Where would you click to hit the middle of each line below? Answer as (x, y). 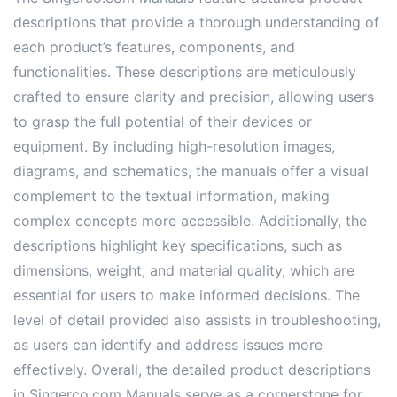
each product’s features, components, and (154, 47)
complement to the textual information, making (171, 195)
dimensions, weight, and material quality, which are (184, 270)
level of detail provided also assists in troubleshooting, (197, 319)
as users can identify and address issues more (168, 344)
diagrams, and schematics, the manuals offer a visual (191, 171)
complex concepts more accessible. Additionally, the (190, 220)
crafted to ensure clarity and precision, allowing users (194, 96)
